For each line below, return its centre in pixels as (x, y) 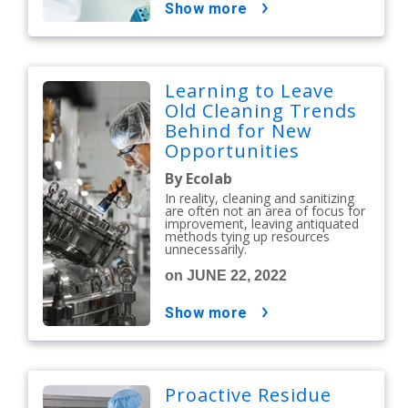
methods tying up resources (248, 237)
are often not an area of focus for (265, 211)
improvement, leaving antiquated (262, 224)
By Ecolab (199, 179)
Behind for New (239, 131)
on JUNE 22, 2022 (226, 276)
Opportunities (235, 151)
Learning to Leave (250, 91)
